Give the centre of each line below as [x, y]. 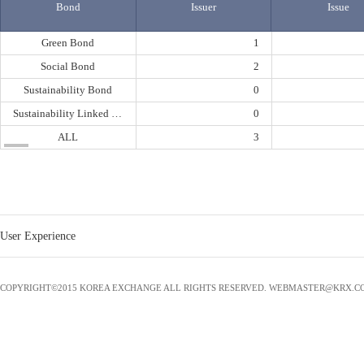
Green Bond [68, 43]
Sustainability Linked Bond [117, 113]
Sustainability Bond [68, 90]
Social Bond [68, 66]
